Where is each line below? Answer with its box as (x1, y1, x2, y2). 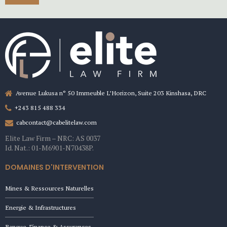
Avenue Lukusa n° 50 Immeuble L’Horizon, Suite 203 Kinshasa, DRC (16, 88, 207, 97)
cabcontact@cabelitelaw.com (16, 118, 97, 127)
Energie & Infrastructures (5, 203, 76, 212)
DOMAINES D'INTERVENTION (5, 162, 104, 172)
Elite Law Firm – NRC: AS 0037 (5, 133, 100, 143)
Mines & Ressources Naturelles (5, 183, 94, 193)
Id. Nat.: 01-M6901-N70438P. (5, 143, 94, 153)
